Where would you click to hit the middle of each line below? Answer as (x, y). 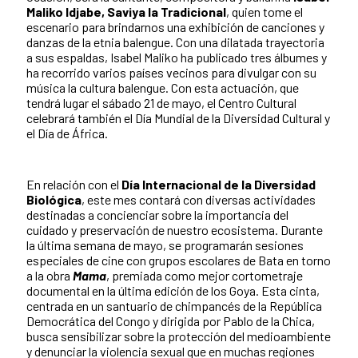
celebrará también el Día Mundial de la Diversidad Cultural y (178, 117)
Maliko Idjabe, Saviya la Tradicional (126, 11)
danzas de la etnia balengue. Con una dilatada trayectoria (175, 42)
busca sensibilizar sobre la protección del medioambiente (179, 336)
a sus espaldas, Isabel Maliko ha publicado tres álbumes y (177, 57)
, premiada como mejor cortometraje (205, 275)
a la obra (50, 275)
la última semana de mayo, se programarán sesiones (165, 245)
